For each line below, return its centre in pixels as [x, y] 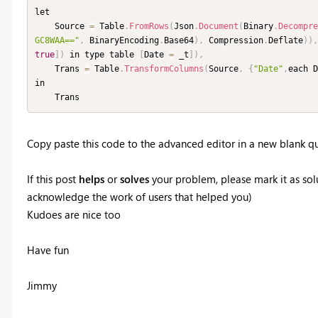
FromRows [149, 27]
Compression [234, 41]
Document [219, 27]
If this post [53, 179]
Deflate [286, 41]
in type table [102, 55]
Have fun [48, 250]
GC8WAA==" [57, 41]
